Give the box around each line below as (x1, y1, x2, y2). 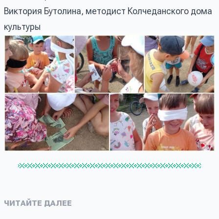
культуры (4, 21, 41, 32)
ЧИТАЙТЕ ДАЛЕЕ (4, 199, 72, 208)
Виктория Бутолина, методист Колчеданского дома (4, 5, 212, 16)
